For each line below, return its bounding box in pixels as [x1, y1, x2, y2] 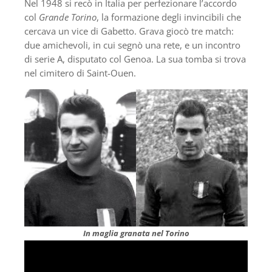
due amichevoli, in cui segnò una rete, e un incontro [24, 39, 240, 52]
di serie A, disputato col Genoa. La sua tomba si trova [24, 53, 246, 66]
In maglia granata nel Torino [83, 228, 189, 239]
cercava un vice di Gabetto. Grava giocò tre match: [24, 25, 234, 38]
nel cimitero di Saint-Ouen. [24, 67, 136, 80]
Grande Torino [39, 11, 97, 24]
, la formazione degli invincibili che [97, 11, 241, 24]
